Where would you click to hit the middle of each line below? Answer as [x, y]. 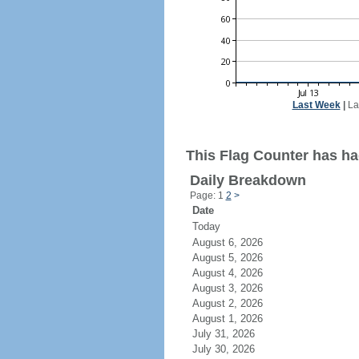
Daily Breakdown [248, 180]
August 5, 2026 [237, 258]
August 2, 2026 [237, 303]
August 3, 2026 [237, 288]
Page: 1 [208, 196]
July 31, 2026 [233, 334]
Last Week [316, 105]
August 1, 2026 [237, 319]
